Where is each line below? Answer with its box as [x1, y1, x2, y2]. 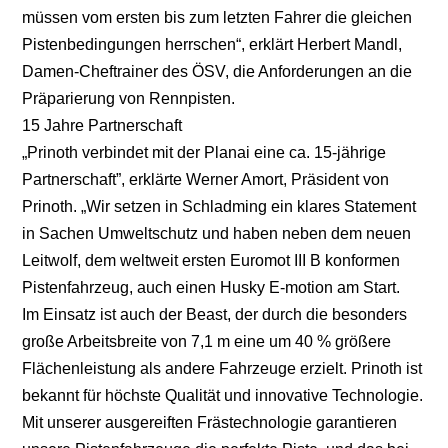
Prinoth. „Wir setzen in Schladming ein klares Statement [22, 197, 417, 215]
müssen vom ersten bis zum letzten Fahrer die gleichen [22, 8, 413, 26]
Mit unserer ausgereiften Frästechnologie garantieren [22, 413, 398, 431]
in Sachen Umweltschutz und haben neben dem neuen [22, 224, 412, 242]
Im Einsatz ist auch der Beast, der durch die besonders [22, 305, 408, 323]
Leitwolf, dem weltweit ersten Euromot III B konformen [22, 251, 401, 269]
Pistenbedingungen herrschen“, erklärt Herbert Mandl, [22, 35, 403, 53]
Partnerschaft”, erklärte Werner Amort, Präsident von [22, 170, 390, 188]
